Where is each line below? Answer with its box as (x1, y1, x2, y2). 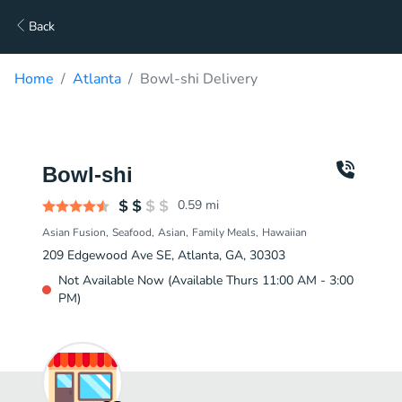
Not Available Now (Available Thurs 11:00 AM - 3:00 (58, 272, 354, 289)
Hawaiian (262, 225, 307, 240)
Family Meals (192, 225, 256, 240)
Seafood (112, 225, 152, 240)
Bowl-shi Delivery (140, 69, 258, 89)
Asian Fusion (42, 225, 106, 240)
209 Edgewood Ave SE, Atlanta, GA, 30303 (42, 247, 285, 264)
